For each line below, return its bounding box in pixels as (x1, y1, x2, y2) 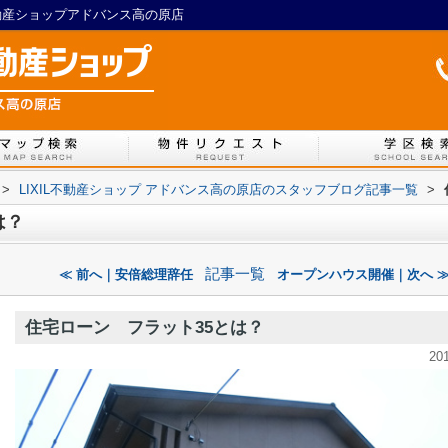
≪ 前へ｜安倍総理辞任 (58, 267, 193, 282)
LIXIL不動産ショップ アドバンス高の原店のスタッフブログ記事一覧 (19, 182, 418, 197)
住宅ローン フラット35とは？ (25, 318, 264, 337)
